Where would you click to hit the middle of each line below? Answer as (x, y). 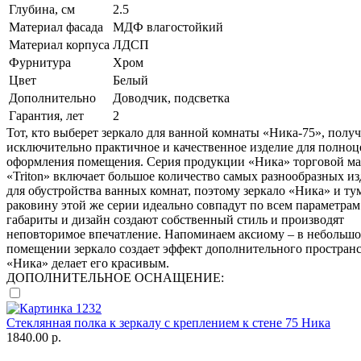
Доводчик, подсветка (171, 98)
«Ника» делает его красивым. (88, 263)
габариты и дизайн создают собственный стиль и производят (175, 219)
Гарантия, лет (46, 115)
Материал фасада (56, 27)
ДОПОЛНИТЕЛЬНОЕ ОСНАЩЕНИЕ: (115, 277)
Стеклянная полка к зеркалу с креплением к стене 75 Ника (168, 322)
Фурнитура (40, 62)
